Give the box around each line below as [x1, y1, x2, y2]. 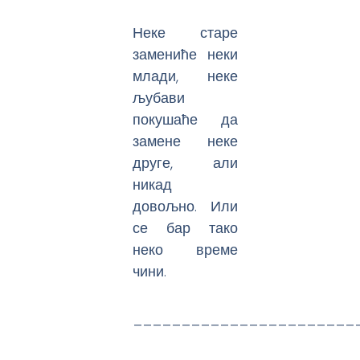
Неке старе [133, 22, 239, 43]
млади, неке [133, 66, 239, 87]
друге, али [133, 153, 239, 174]
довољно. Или [133, 196, 239, 217]
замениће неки [133, 44, 239, 65]
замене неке [133, 131, 239, 152]
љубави [133, 88, 186, 108]
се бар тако [133, 218, 239, 239]
